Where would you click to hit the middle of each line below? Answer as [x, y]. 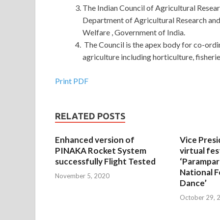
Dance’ [193, 183]
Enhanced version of [95, 140]
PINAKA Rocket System [101, 151]
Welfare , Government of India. [134, 32]
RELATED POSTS [90, 116]
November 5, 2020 [82, 176]
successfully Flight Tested [105, 162]
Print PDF [72, 81]
